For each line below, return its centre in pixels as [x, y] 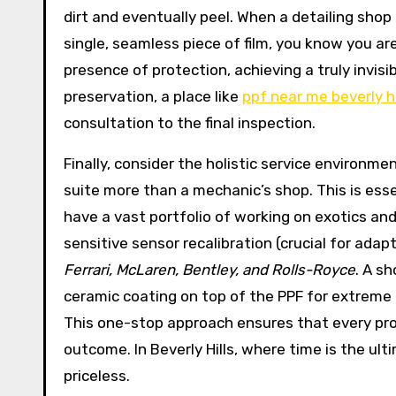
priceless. [97, 376]
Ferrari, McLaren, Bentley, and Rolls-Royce [209, 270]
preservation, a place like [153, 96]
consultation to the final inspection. [190, 123]
